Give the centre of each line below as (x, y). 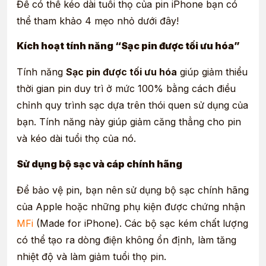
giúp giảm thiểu (212, 72)
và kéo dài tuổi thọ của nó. (76, 139)
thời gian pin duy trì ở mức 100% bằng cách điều (126, 89)
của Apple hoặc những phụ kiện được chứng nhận (131, 206)
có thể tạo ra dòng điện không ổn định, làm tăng (126, 240)
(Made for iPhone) (76, 223)
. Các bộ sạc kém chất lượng (184, 223)
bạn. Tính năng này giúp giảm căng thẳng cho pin (129, 122)
